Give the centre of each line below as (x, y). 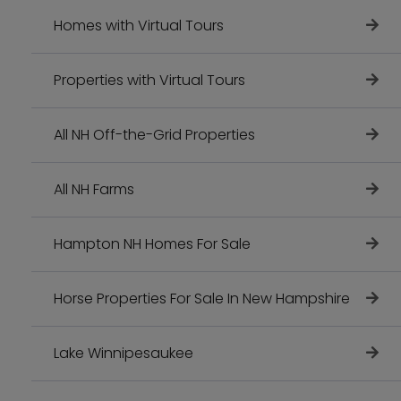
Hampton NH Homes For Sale (152, 244)
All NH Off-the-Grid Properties (154, 135)
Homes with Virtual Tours (139, 26)
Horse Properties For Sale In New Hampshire (202, 299)
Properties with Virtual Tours (149, 81)
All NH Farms (94, 190)
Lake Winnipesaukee (124, 354)
